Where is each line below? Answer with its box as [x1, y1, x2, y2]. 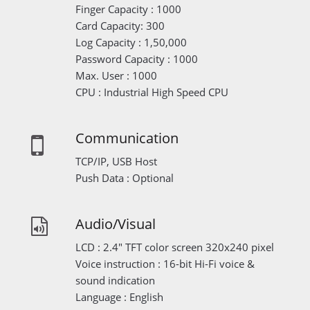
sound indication [75, 273, 156, 288]
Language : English [75, 290, 164, 304]
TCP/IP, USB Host [75, 154, 158, 169]
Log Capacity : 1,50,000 [75, 35, 188, 50]
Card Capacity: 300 [75, 19, 165, 33]
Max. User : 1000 [75, 69, 158, 83]
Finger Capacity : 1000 [75, 2, 182, 17]
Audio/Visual [75, 215, 156, 234]
